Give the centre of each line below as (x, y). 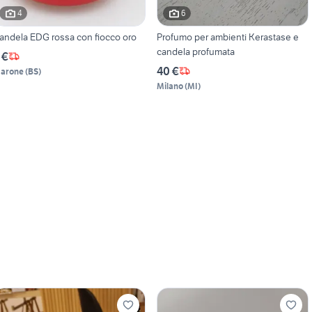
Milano (170, 86)
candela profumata (195, 51)
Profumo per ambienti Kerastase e (227, 37)
